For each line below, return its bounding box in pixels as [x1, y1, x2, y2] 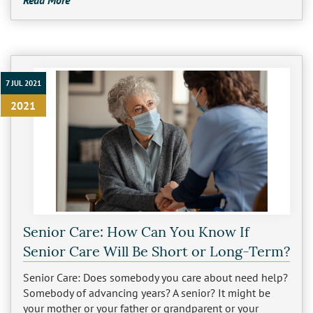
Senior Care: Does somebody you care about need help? [22, 270, 288, 285]
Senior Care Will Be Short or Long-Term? [22, 242, 290, 260]
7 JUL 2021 [5, 78, 41, 89]
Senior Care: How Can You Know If [22, 222, 249, 240]
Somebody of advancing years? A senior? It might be [22, 286, 270, 300]
